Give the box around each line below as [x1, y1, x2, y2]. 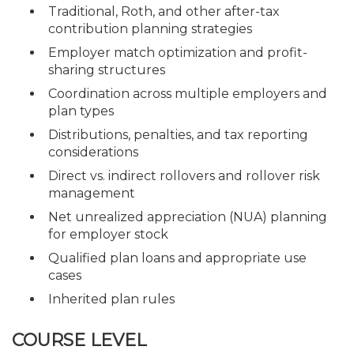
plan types [48, 103, 114, 119]
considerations [48, 144, 138, 160]
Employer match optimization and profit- [48, 44, 307, 60]
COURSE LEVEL [12, 330, 146, 351]
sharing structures [48, 62, 165, 77]
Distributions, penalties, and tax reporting [48, 126, 308, 142]
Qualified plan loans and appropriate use [48, 250, 307, 265]
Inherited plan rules [48, 291, 175, 307]
